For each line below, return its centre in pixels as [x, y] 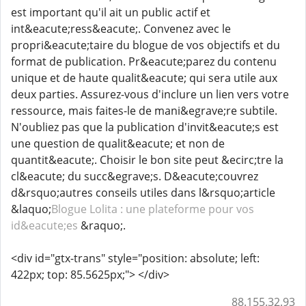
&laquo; [31, 209]
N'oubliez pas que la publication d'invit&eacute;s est [145, 127]
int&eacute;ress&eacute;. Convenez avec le [121, 29]
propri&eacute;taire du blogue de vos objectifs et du [145, 45]
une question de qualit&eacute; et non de [118, 143]
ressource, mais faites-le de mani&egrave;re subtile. [144, 111]
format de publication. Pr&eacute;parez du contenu [144, 61]
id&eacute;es [44, 225]
